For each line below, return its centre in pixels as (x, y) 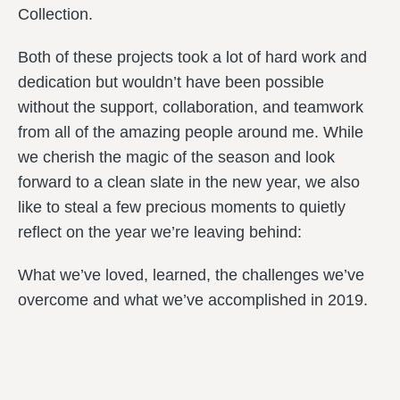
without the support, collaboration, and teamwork (191, 107)
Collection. (55, 14)
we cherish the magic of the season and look (176, 157)
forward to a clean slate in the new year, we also (189, 182)
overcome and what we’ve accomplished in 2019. (193, 300)
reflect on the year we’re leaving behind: (160, 232)
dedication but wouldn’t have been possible (171, 82)
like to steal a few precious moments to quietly (182, 207)
